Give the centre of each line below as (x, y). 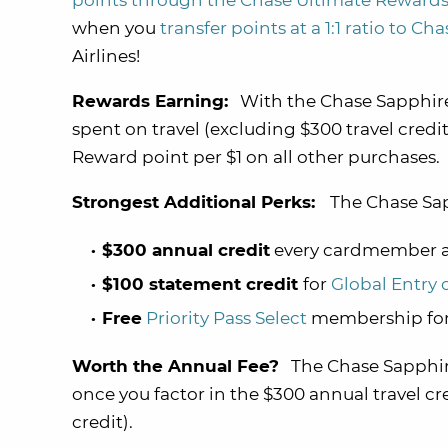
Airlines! (106, 56)
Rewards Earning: (150, 101)
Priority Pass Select (226, 318)
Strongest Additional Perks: (201, 202)
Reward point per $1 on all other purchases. (256, 157)
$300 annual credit (186, 250)
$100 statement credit (202, 284)
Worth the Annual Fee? (175, 366)
